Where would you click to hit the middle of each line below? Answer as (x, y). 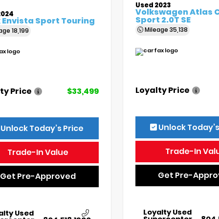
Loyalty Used (167, 212)
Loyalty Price (162, 90)
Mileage (156, 30)
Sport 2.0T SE (163, 20)
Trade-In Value (38, 153)
